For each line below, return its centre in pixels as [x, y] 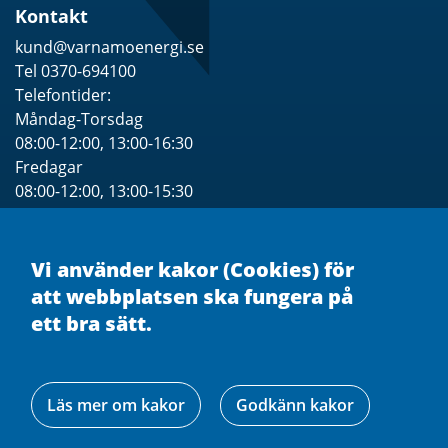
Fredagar [49, 167]
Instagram [303, 430]
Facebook [189, 430]
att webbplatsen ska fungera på [192, 296]
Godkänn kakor [295, 405]
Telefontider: [63, 95]
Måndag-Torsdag [79, 119]
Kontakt [51, 15]
